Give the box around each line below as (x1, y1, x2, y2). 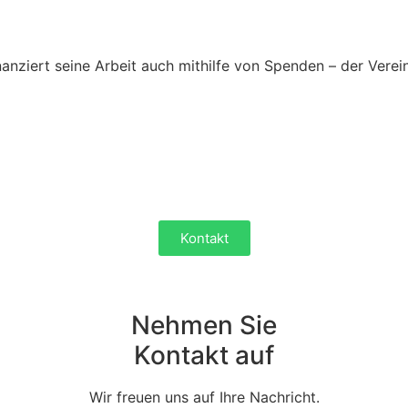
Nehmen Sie (131, 310, 277, 341)
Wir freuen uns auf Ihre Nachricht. (88, 388, 320, 406)
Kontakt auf (134, 340, 274, 371)
